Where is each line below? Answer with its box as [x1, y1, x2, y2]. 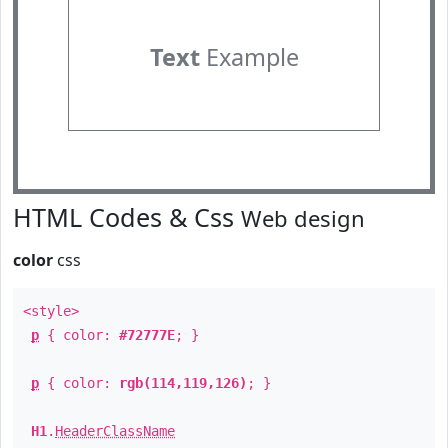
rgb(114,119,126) [119, 375, 247, 391]
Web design [241, 203, 365, 233]
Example [199, 41, 299, 73]
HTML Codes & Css [13, 200, 241, 234]
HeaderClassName [55, 423, 175, 439]
